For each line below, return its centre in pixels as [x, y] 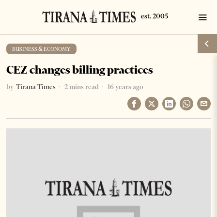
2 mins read [81, 87]
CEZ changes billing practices [80, 70]
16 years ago [125, 87]
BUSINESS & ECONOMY [42, 49]
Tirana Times [36, 87]
